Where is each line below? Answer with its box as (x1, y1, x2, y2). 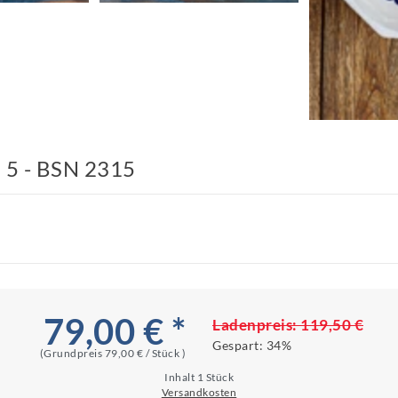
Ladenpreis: (212, 314, 300, 334)
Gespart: (212, 337, 267, 353)
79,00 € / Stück (104, 346, 182, 360)
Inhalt (164, 370, 197, 384)
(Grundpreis (39, 346, 105, 360)
